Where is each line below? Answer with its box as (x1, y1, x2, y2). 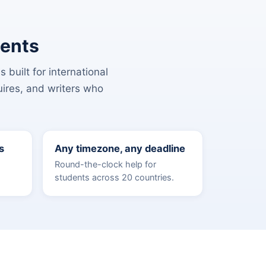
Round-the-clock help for (55, 159, 156, 170)
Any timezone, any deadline (55, 142, 185, 154)
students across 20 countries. (55, 172, 174, 183)
